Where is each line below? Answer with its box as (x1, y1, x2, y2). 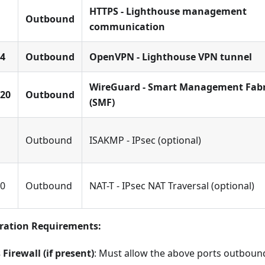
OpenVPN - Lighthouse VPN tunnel (89, 50, 252, 64)
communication (89, 20, 165, 34)
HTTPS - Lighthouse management (89, 5, 247, 18)
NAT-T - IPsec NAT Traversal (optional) (89, 179, 254, 193)
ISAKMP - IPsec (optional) (89, 134, 201, 147)
